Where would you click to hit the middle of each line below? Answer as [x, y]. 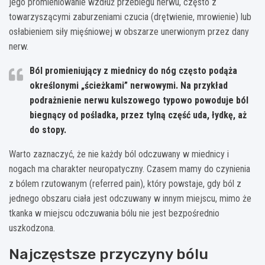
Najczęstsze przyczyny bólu [109, 254]
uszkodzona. [32, 228]
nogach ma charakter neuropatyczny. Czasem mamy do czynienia [130, 169]
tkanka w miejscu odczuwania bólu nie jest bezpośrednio [114, 213]
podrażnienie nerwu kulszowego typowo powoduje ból [139, 100]
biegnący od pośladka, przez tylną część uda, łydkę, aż [138, 115]
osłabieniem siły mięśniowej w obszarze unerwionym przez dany [129, 31]
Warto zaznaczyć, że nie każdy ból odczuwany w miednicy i [119, 154]
